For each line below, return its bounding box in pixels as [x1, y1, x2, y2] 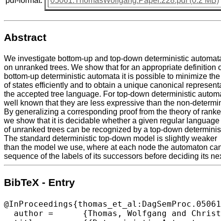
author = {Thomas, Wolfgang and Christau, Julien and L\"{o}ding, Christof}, [4, 208, 53, 218]
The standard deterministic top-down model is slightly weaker [4, 134, 217, 143]
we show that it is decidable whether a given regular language [4, 116, 220, 125]
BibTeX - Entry [4, 176, 75, 188]
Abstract [4, 31, 46, 43]
